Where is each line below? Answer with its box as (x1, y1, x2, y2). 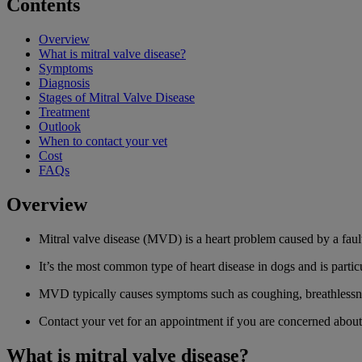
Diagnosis (39, 75, 90, 90)
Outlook (39, 119, 81, 133)
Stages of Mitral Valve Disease (39, 90, 195, 104)
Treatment (39, 104, 90, 119)
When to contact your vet (39, 133, 167, 148)
